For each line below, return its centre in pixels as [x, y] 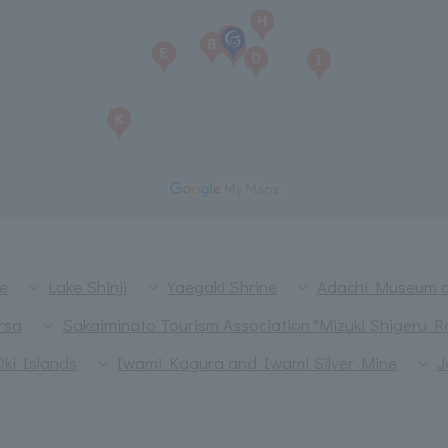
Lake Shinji [87, 286]
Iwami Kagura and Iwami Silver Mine [257, 362]
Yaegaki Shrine [222, 286]
